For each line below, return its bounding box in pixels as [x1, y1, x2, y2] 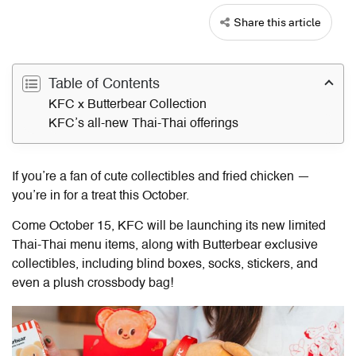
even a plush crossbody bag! [12, 277, 173, 290]
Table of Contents [44, 76, 160, 91]
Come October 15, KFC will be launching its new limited [12, 219, 326, 233]
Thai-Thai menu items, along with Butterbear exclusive [12, 238, 318, 252]
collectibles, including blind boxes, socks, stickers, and [12, 257, 318, 271]
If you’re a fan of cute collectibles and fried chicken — [12, 170, 310, 184]
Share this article [234, 13, 321, 30]
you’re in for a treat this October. [12, 189, 189, 203]
